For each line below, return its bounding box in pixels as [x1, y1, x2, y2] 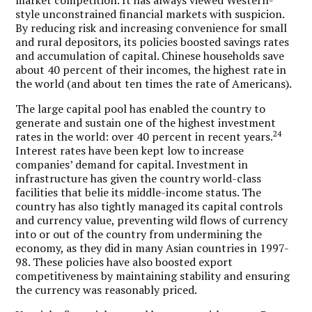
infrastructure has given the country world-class [15, 170, 262, 186]
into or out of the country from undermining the [15, 226, 263, 242]
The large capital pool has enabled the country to [15, 100, 266, 116]
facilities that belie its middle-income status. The [15, 184, 262, 200]
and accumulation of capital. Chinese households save [15, 47, 285, 63]
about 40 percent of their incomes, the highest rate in [15, 61, 287, 77]
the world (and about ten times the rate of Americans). [15, 75, 292, 91]
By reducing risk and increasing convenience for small [15, 19, 288, 36]
